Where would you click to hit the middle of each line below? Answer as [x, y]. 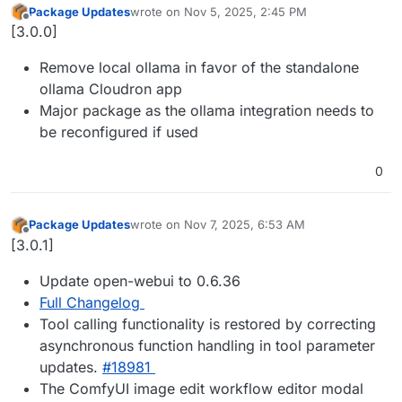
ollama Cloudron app [111, 89]
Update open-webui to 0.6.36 [140, 280]
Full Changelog [90, 302]
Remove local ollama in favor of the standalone [199, 68]
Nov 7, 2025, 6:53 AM [245, 224]
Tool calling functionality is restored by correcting [208, 323]
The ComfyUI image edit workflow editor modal [201, 388]
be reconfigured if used [119, 132]
